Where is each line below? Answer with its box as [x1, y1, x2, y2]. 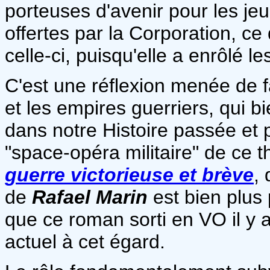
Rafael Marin [32, 186, 148, 208]
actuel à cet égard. [5, 230, 165, 253]
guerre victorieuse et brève [5, 163, 254, 186]
